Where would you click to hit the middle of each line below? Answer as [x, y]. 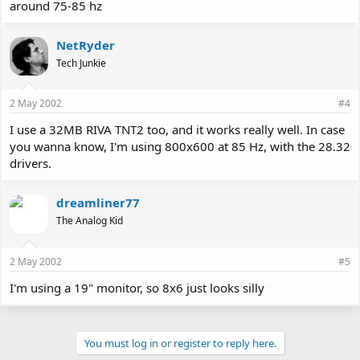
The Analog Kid [90, 221]
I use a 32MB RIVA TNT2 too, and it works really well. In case [177, 129]
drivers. [31, 163]
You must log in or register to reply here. [180, 343]
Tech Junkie [81, 63]
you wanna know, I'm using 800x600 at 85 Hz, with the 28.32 [180, 146]
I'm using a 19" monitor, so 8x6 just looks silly [137, 287]
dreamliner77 [98, 202]
